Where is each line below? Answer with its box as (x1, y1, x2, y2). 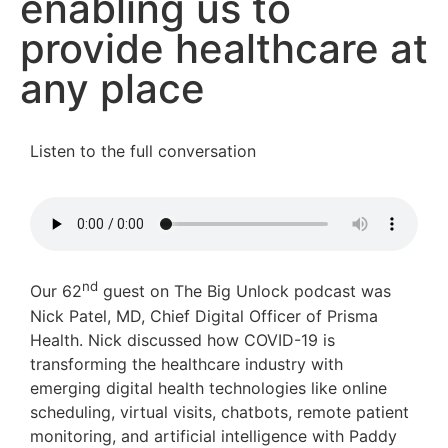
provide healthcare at (20, 24, 428, 73)
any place (20, 64, 205, 113)
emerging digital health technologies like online (30, 377, 387, 398)
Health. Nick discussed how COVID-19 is (30, 329, 335, 350)
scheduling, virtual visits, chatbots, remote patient (30, 401, 409, 422)
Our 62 (30, 281, 82, 302)
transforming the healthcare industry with (30, 353, 343, 374)
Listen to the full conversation (30, 141, 256, 161)
